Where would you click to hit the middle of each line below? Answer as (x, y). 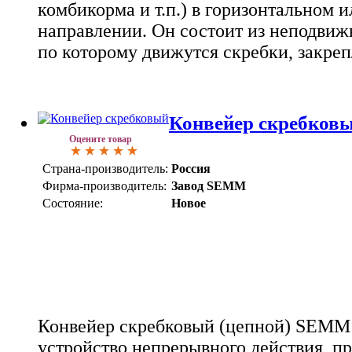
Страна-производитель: (105, 169)
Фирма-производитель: (104, 186)
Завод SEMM (209, 186)
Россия (191, 169)
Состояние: (73, 203)
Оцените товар (101, 139)
